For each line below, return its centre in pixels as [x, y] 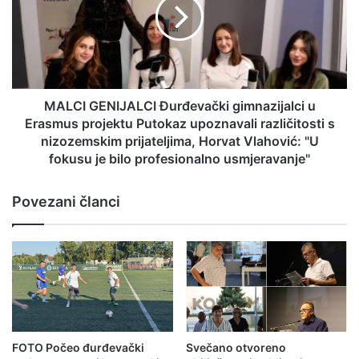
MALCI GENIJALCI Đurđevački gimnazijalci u [179, 106]
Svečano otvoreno [236, 348]
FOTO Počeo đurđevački [78, 348]
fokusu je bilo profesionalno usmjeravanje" [179, 159]
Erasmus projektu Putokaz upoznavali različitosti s [179, 123]
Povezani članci [66, 202]
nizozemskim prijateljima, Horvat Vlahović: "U [179, 141]
